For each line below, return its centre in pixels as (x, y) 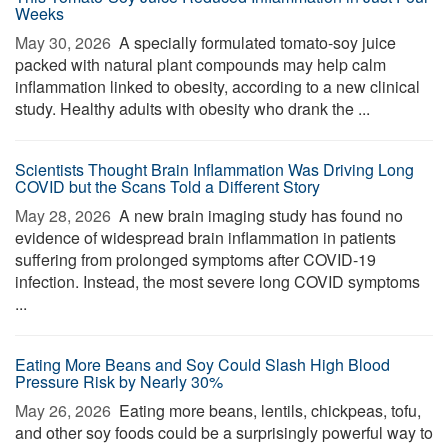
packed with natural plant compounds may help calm (200, 64)
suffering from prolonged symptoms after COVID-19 (195, 259)
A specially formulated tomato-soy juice (255, 42)
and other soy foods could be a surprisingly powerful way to (224, 432)
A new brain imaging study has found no (259, 215)
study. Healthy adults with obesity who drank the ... (192, 108)
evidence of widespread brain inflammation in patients (205, 237)
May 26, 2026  (65, 410)
